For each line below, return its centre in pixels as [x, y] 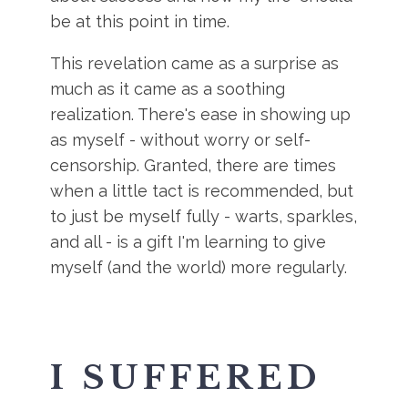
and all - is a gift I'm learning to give [189, 242]
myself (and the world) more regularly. [199, 267]
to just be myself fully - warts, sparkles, [204, 216]
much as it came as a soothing [168, 89]
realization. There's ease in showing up [201, 114]
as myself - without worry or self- [181, 140]
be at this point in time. [140, 21]
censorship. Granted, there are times [194, 165]
